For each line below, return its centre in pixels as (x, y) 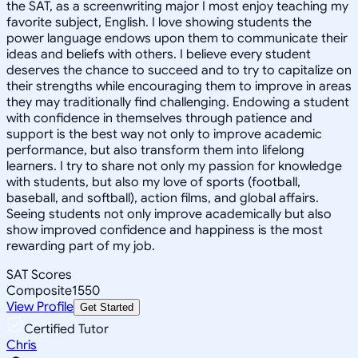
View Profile (40, 306)
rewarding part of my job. (81, 246)
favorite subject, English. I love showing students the (159, 22)
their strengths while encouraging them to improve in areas (179, 86)
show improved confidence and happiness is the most (165, 230)
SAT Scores (39, 274)
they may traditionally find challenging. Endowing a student (178, 102)
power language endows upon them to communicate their (177, 38)
